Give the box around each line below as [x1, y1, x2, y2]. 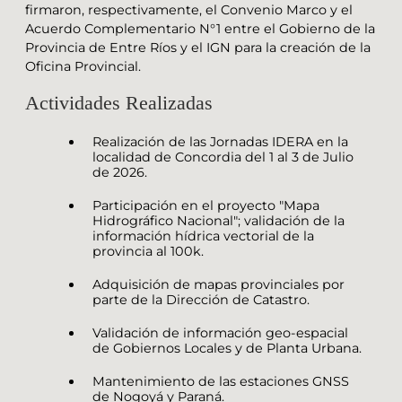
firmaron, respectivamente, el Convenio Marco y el [25, 2, 353, 19]
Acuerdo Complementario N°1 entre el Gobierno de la [25, 21, 375, 38]
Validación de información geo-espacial [92, 324, 348, 341]
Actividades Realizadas [25, 91, 213, 114]
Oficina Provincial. [25, 58, 141, 75]
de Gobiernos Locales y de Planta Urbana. [92, 339, 362, 356]
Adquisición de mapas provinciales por [92, 275, 345, 293]
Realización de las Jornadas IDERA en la [92, 133, 348, 150]
